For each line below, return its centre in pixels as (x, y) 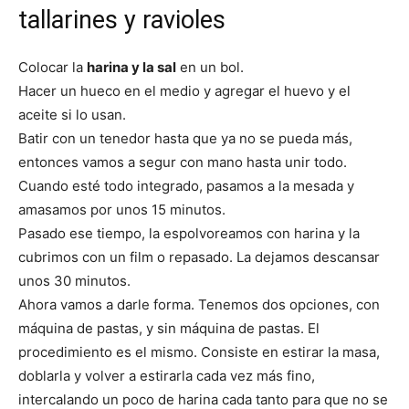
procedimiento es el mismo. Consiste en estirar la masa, (199, 352)
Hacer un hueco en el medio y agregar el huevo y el (184, 91)
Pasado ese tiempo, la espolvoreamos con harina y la (189, 234)
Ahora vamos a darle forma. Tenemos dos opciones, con (199, 305)
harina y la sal (131, 68)
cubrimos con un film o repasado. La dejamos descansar (199, 257)
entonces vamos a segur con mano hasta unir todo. (183, 163)
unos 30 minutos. (74, 281)
